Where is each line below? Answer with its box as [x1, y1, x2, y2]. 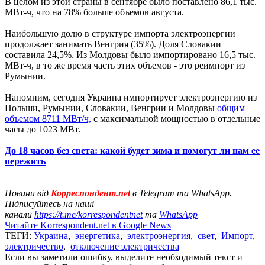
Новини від [5, 188, 49, 198]
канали [5, 209, 34, 219]
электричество [5, 241, 63, 251]
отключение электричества [70, 241, 179, 251]
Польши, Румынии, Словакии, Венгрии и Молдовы [5, 102, 217, 113]
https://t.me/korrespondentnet [34, 209, 143, 219]
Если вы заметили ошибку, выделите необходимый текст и [5, 251, 243, 262]
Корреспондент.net [49, 188, 132, 198]
